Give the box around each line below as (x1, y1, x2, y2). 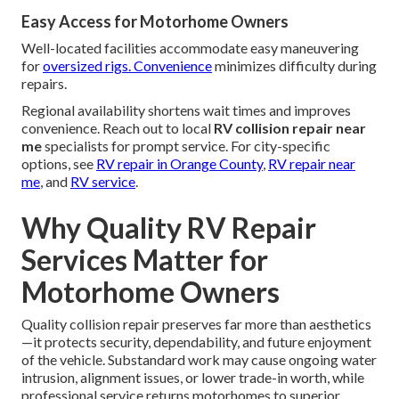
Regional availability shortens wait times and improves (21, 102, 351, 119)
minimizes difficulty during (212, 57, 377, 75)
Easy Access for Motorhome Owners (21, 12, 289, 32)
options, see (21, 155, 96, 173)
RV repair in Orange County (96, 155, 263, 173)
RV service (70, 173, 135, 191)
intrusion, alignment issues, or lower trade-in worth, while (21, 369, 364, 387)
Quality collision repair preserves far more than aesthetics (21, 315, 371, 333)
